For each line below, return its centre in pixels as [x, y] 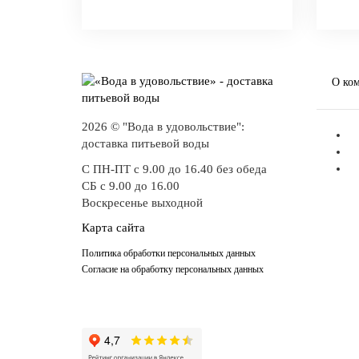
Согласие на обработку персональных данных [173, 269]
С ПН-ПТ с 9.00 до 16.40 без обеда [174, 169]
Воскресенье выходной [142, 202]
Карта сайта [113, 228]
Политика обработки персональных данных [169, 253]
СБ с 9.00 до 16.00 [131, 186]
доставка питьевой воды [145, 143]
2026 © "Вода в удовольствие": [163, 127]
